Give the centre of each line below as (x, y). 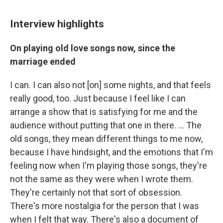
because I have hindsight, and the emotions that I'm (111, 152)
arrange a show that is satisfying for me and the (104, 112)
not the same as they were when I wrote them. (102, 179)
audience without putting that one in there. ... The (106, 125)
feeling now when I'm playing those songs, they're (109, 166)
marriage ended (43, 61)
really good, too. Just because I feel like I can (98, 98)
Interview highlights (57, 24)
